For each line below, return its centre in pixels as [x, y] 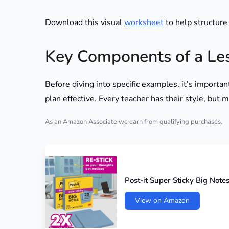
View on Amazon [162, 200]
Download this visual [85, 23]
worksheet [144, 23]
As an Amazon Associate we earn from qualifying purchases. [134, 122]
